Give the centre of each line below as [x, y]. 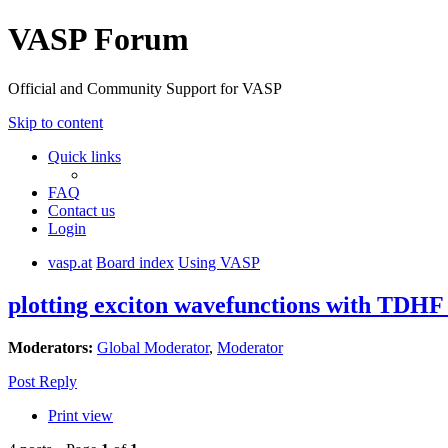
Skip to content [55, 122]
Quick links [84, 156]
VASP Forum [98, 39]
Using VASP [219, 262]
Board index [135, 262]
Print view [80, 415]
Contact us [81, 210]
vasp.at [70, 262]
